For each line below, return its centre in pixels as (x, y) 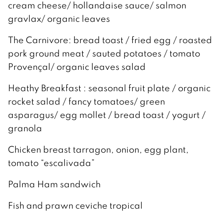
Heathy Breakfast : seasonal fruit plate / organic (109, 88)
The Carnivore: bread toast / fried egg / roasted (110, 40)
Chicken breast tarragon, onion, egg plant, (98, 149)
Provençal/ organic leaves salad (78, 66)
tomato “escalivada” (52, 163)
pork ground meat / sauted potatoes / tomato (104, 53)
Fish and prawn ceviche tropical (76, 205)
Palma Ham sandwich (55, 184)
